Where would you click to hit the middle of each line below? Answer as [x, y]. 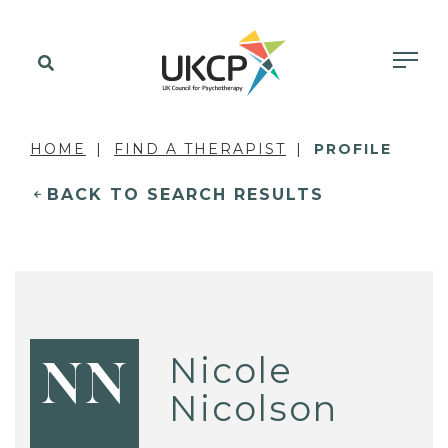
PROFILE [353, 149]
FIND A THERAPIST [200, 149]
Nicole [231, 370]
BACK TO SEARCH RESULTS [185, 194]
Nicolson [254, 408]
